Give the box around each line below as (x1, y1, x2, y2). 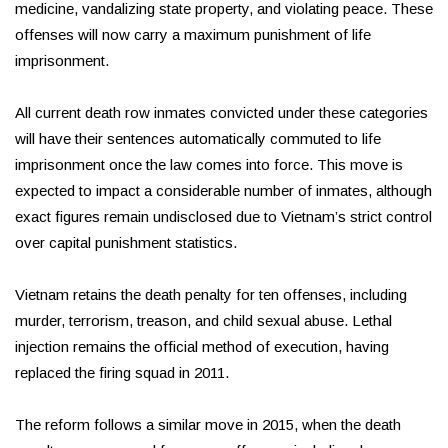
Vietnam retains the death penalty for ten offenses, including (15, 286, 407, 304)
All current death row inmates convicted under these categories (15, 104, 428, 122)
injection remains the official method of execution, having (15, 338, 389, 356)
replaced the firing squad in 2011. (15, 364, 229, 382)
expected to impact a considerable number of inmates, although (15, 182, 432, 200)
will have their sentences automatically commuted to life (15, 130, 381, 148)
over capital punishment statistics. (15, 234, 237, 252)
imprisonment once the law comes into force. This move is (15, 156, 403, 174)
